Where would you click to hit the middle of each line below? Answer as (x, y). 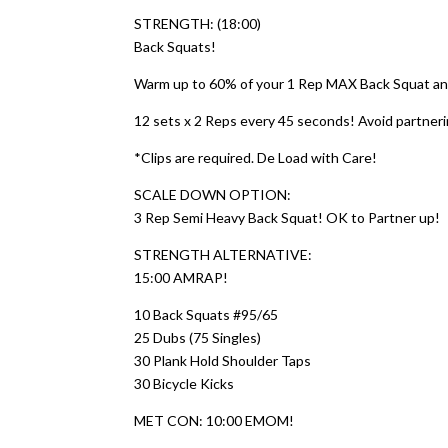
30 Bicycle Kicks (184, 383)
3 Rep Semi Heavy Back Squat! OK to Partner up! (287, 217)
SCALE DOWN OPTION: (213, 194)
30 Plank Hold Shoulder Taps (223, 360)
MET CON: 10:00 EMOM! (214, 420)
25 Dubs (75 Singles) (198, 337)
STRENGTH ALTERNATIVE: (223, 254)
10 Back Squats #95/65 (206, 314)
